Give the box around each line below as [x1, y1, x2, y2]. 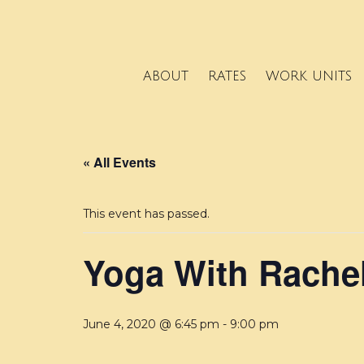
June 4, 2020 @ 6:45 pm [83, 317, 219, 332]
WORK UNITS [265, 68, 352, 84]
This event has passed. [83, 206, 210, 222]
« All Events [83, 153, 156, 172]
